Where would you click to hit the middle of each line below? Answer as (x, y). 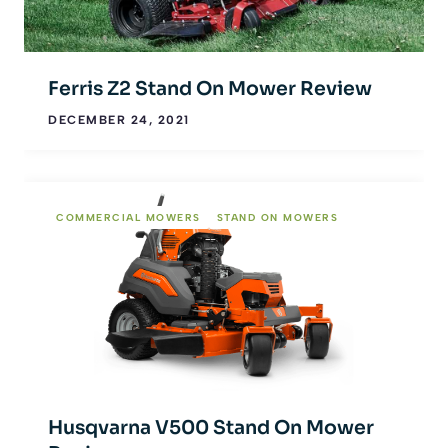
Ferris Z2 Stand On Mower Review (210, 89)
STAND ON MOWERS (277, 217)
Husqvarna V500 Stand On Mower (211, 428)
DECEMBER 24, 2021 (119, 120)
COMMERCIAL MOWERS (128, 217)
